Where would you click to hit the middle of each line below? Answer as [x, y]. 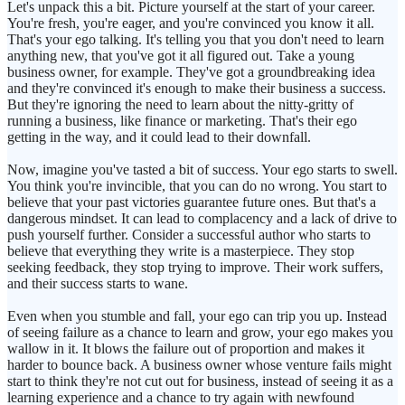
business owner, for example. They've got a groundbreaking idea [191, 72]
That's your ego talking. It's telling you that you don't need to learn [196, 40]
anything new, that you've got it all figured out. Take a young [181, 56]
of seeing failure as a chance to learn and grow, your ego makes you [200, 333]
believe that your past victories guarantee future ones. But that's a [192, 202]
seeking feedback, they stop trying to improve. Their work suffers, [195, 268]
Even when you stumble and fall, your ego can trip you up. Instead [197, 316]
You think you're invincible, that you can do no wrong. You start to [197, 186]
